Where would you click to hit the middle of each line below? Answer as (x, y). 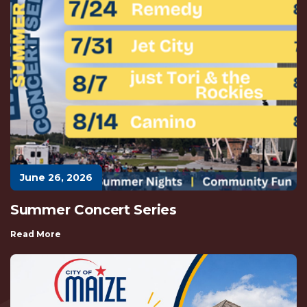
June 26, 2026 (56, 177)
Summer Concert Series (94, 209)
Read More (36, 234)
